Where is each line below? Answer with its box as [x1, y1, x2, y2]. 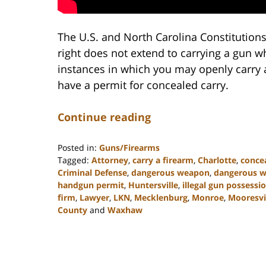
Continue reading [58, 110, 151, 125]
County [58, 204, 87, 216]
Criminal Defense [58, 167, 127, 179]
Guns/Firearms [99, 142, 160, 154]
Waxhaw [107, 204, 142, 216]
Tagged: [58, 154, 89, 166]
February [57, 229, 93, 240]
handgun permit [58, 179, 124, 191]
